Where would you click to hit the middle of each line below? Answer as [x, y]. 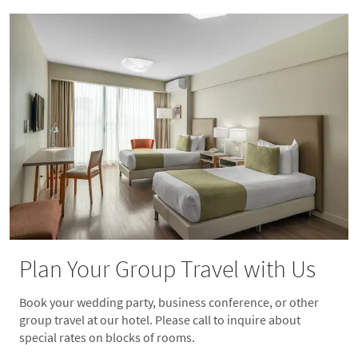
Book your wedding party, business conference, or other [169, 302]
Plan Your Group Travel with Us [167, 268]
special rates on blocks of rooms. [107, 337]
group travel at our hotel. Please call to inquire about [160, 320]
